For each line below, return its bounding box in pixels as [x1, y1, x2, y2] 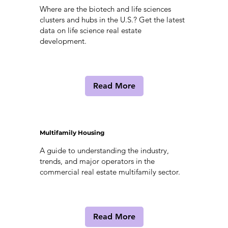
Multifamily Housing [39, 129, 104, 137]
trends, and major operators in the [39, 156, 155, 166]
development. [39, 36, 87, 46]
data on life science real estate [39, 25, 141, 36]
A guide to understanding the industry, [39, 146, 169, 156]
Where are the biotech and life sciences [39, 4, 171, 14]
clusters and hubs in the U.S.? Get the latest [39, 15, 185, 25]
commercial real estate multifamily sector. [39, 167, 180, 177]
